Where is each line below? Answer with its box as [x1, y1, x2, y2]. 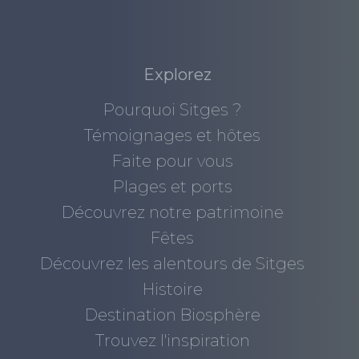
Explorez [143, 65, 212, 85]
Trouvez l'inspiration [95, 331, 250, 351]
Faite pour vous [111, 151, 233, 171]
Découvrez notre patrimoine [61, 203, 284, 223]
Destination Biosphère [84, 305, 260, 325]
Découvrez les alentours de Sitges [40, 254, 305, 274]
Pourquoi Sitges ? [103, 100, 242, 120]
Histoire [142, 280, 203, 300]
